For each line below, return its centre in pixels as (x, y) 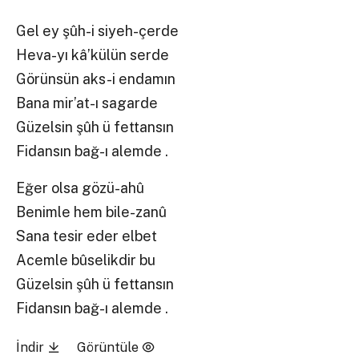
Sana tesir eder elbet (87, 236)
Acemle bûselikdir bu (86, 260)
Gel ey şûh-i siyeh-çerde (139, 31)
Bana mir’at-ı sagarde (130, 103)
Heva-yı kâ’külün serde (93, 55)
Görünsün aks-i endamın (96, 79)
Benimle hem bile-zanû (92, 212)
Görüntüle (109, 347)
